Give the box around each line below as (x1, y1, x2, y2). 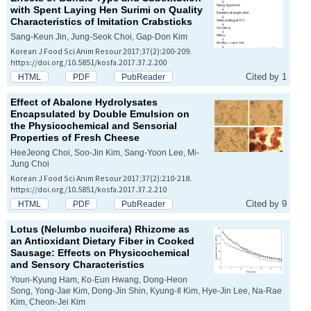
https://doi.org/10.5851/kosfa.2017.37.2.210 (10, 184, 167, 195)
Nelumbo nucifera (44, 224, 128, 235)
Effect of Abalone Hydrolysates (10, 96, 158, 108)
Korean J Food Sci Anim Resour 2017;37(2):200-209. (10, 46, 192, 57)
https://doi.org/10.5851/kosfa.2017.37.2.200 (10, 57, 167, 68)
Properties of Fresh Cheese (10, 132, 140, 144)
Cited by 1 (246, 72, 287, 83)
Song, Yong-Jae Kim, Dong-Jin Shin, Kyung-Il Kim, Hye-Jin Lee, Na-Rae (10, 286, 282, 296)
